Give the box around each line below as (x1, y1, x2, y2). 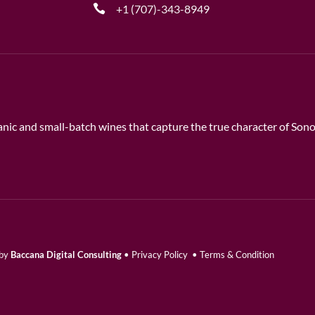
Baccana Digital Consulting (10, 249, 122, 261)
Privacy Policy (131, 249, 188, 261)
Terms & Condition (199, 249, 274, 261)
